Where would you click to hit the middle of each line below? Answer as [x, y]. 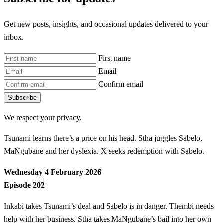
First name [114, 58]
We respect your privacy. [43, 117]
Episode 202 [24, 185]
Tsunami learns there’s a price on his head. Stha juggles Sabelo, [103, 138]
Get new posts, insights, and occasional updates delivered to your [106, 24]
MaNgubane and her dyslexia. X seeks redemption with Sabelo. [104, 151]
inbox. [14, 37]
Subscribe [22, 97]
